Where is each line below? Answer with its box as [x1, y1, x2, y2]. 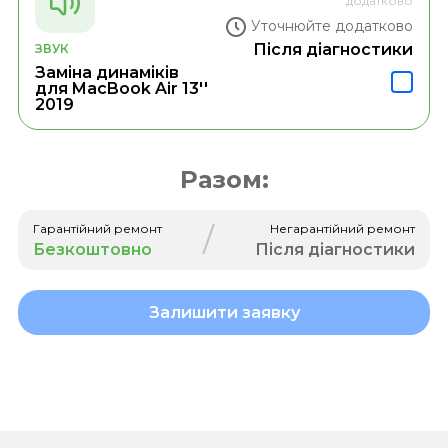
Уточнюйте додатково [251, 17, 414, 36]
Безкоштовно [32, 239, 152, 259]
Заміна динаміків [34, 62, 179, 82]
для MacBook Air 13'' [34, 78, 208, 98]
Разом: [179, 164, 269, 194]
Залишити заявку [148, 302, 300, 322]
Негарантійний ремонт [270, 220, 416, 236]
